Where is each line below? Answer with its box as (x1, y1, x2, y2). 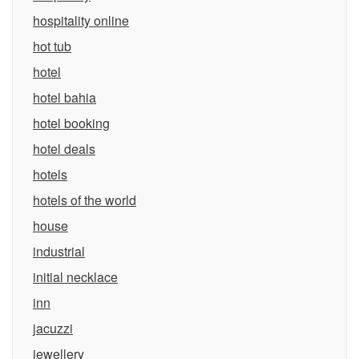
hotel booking (33, 114, 110, 132)
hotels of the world (33, 191, 136, 209)
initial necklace (33, 268, 118, 286)
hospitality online (33, 11, 129, 30)
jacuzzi (33, 319, 73, 337)
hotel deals (33, 139, 95, 158)
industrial (33, 242, 85, 260)
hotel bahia (33, 88, 96, 107)
